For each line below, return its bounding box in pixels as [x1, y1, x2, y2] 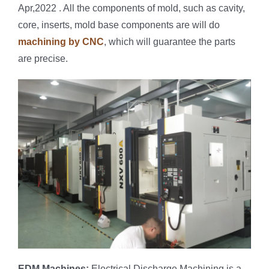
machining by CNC [18, 36, 104, 47]
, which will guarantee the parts [104, 36, 235, 47]
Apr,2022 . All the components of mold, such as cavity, [18, 2, 245, 13]
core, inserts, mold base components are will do [18, 19, 220, 30]
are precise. [18, 53, 68, 64]
